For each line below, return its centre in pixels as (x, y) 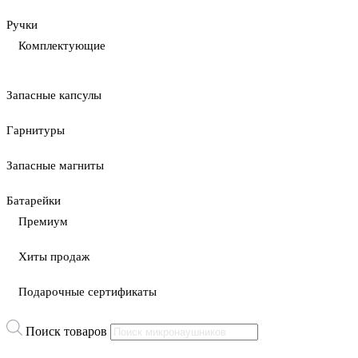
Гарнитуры (36, 130)
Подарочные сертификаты (88, 292)
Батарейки (34, 201)
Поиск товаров (66, 331)
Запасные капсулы (54, 95)
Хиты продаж (54, 257)
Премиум (43, 221)
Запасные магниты (55, 165)
